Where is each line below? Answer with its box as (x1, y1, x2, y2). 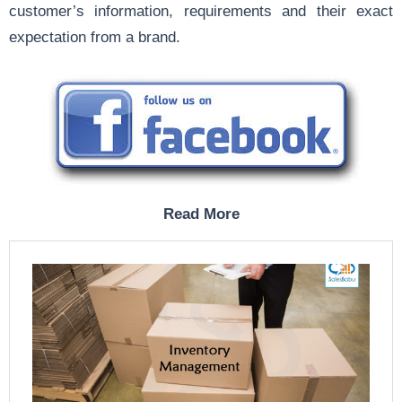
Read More (162, 205, 240, 222)
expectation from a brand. (9, 28, 180, 45)
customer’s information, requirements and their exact (9, 2, 393, 19)
